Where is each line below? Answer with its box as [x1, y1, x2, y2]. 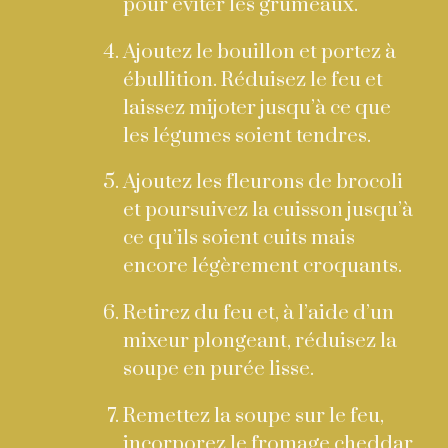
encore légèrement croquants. [123, 253, 403, 280]
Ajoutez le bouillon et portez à [123, 38, 397, 65]
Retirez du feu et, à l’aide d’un [123, 299, 395, 326]
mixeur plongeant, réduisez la [123, 327, 398, 354]
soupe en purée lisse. [123, 355, 315, 382]
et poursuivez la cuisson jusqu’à [123, 197, 414, 224]
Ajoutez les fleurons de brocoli [123, 169, 404, 196]
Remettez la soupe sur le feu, [123, 402, 385, 429]
